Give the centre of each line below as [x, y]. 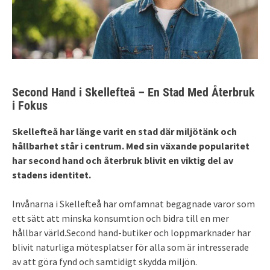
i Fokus [30, 105]
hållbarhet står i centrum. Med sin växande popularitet [131, 146]
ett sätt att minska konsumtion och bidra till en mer [121, 218]
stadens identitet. [52, 174]
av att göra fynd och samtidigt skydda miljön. [105, 261]
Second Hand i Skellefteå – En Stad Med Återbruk [133, 92]
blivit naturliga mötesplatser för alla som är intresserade [130, 247]
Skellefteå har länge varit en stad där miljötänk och [124, 131]
